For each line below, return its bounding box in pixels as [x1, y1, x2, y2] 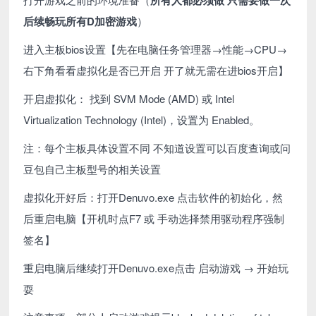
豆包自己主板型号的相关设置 [23, 161, 162, 176]
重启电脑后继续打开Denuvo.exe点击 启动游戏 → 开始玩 [23, 260, 289, 275]
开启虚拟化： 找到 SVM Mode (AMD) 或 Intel [23, 90, 235, 106]
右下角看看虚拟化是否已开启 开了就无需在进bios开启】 [23, 62, 289, 78]
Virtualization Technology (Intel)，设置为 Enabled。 [23, 111, 260, 127]
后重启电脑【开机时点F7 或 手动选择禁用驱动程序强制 [23, 210, 285, 226]
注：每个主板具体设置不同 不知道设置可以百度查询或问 [23, 140, 291, 155]
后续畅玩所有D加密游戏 [23, 13, 138, 29]
